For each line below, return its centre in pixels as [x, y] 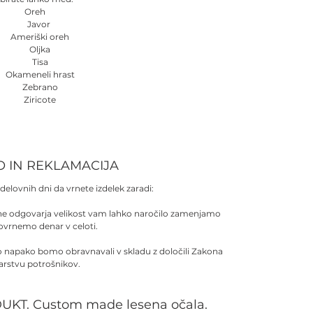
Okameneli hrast [40, 74]
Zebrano [40, 87]
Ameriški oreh [40, 36]
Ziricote [40, 99]
